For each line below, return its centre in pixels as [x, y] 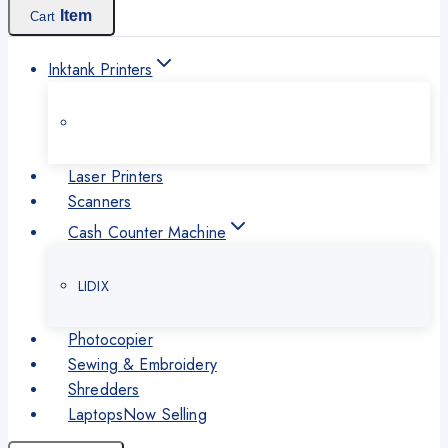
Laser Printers [116, 176]
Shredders [104, 389]
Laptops [96, 414]
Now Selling [165, 414]
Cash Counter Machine [147, 232]
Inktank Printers [100, 69]
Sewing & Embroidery [142, 364]
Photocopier [110, 339]
